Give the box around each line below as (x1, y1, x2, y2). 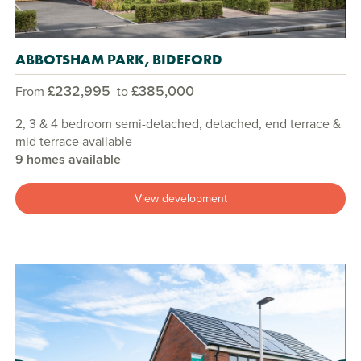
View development (134, 189, 227, 207)
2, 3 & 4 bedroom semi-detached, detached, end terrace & (15, 114, 341, 134)
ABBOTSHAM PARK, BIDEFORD (15, 50, 222, 69)
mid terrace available (15, 132, 132, 151)
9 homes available (15, 150, 121, 169)
